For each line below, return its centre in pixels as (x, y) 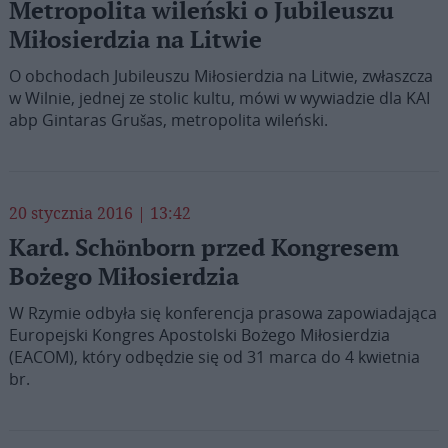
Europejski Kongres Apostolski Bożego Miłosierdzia (199, 335)
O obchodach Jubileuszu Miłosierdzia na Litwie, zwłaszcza (220, 76)
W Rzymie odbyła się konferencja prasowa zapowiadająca (222, 313)
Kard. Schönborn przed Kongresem (203, 248)
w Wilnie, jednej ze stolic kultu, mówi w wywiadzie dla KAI (219, 98)
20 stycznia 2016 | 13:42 (99, 213)
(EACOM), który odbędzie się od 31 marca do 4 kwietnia (214, 357)
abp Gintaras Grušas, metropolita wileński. (168, 120)
